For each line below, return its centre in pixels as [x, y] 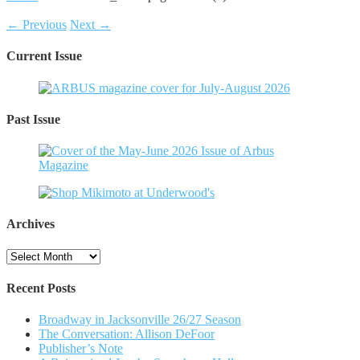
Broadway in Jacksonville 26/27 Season [140, 320]
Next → [90, 25]
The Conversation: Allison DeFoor [127, 334]
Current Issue [44, 56]
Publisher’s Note [81, 349]
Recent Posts [41, 288]
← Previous [37, 25]
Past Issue [33, 119]
